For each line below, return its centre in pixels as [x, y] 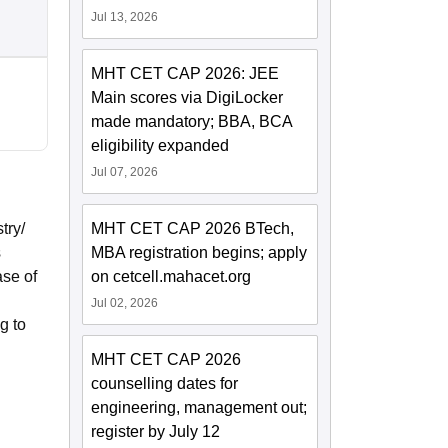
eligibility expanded [160, 146]
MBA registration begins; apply [199, 253]
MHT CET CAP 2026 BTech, [193, 229]
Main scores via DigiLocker [187, 98]
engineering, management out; [199, 408]
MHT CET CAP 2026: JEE [185, 74]
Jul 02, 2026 [125, 303]
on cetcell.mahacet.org [171, 277]
